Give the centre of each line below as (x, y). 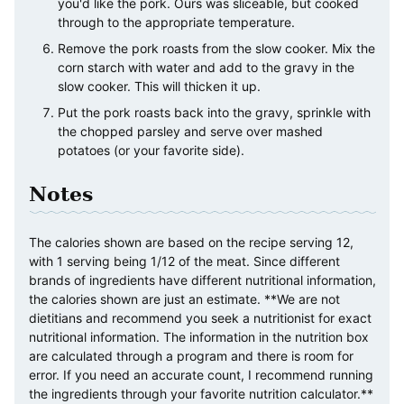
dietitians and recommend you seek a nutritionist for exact (200, 317)
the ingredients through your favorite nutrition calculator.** (201, 393)
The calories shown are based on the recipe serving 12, (191, 242)
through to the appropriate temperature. (176, 22)
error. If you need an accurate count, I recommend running (201, 374)
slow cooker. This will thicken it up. (159, 86)
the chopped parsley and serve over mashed (190, 131)
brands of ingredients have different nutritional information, (202, 280)
